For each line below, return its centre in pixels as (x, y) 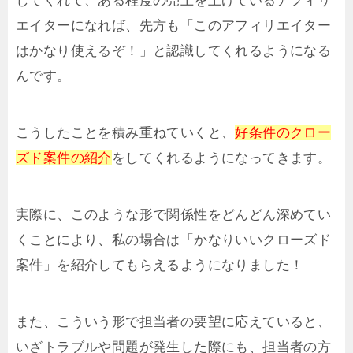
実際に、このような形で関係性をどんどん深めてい (174, 214)
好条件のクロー (283, 132)
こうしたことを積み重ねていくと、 (126, 132)
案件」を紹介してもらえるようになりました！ (160, 265)
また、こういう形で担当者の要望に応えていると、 (174, 321)
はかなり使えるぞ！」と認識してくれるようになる (174, 50)
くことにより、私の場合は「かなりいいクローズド (174, 240)
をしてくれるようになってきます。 (221, 158)
